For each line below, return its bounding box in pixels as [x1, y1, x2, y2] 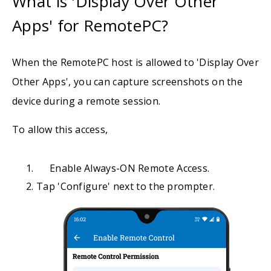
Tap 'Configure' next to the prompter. [36, 180, 215, 193]
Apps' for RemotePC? [12, 15, 169, 36]
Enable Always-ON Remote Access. [50, 162, 210, 175]
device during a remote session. [12, 94, 161, 108]
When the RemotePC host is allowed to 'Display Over [12, 56, 259, 69]
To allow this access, [12, 123, 108, 136]
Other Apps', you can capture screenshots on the [12, 75, 243, 88]
